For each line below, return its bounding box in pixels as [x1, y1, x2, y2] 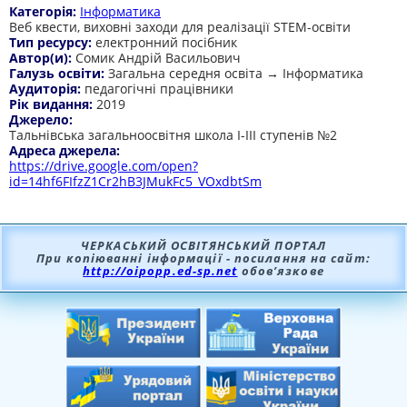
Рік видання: [9, 95, 96, 113]
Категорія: [9, 3, 80, 20]
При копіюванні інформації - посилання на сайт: [36, 250, 371, 266]
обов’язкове [237, 263, 324, 279]
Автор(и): [9, 49, 75, 66]
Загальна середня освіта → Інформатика [108, 65, 363, 82]
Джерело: [9, 111, 76, 128]
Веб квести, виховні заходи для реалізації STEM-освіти [9, 18, 351, 35]
